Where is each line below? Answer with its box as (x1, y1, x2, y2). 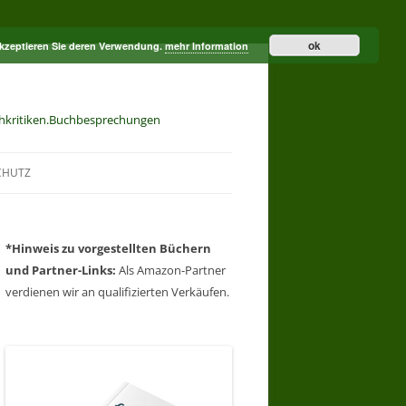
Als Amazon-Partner (116, 262, 226, 278)
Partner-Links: (32, 262, 116, 278)
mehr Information (165, 39, 248, 53)
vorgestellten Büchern (78, 240, 211, 256)
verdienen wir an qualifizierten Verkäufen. (5, 284, 229, 300)
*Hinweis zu (5, 240, 78, 256)
